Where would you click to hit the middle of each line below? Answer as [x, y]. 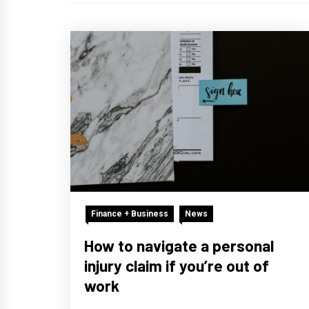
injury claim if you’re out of [177, 265]
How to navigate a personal [179, 245]
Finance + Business [130, 213]
